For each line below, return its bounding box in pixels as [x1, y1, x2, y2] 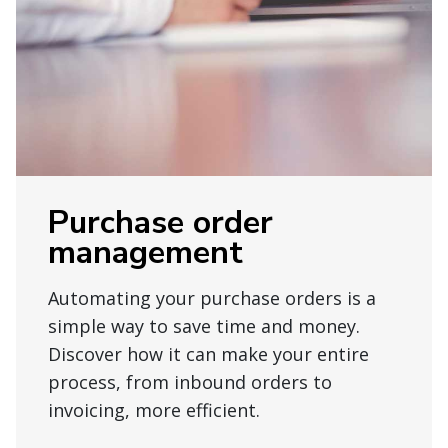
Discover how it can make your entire [48, 342, 369, 367]
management [48, 231, 243, 275]
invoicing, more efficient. [48, 398, 260, 423]
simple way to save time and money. [48, 314, 360, 339]
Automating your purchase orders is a [48, 286, 376, 311]
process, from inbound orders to [48, 370, 332, 395]
